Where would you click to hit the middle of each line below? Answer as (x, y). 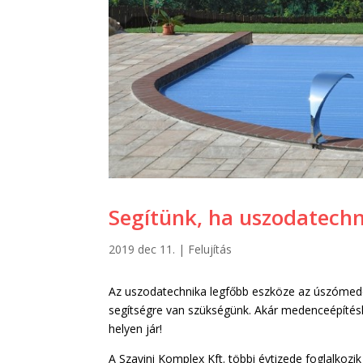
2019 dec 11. (142, 249)
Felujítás (210, 249)
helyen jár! (136, 329)
